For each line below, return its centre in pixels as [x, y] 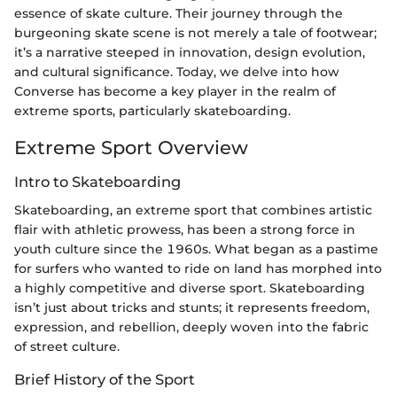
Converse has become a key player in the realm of [175, 91]
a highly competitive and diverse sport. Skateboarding [190, 288]
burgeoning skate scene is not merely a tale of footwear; [195, 32]
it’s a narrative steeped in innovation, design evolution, [190, 52]
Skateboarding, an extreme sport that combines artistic [193, 210]
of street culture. [67, 347]
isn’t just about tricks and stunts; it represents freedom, [192, 308]
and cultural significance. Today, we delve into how [177, 71]
